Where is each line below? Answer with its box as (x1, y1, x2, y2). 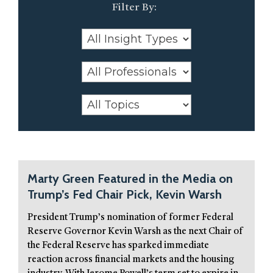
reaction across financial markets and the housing (27, 255, 234, 265)
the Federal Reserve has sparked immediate (27, 241, 209, 251)
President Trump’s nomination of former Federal (27, 213, 233, 223)
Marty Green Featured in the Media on (27, 171, 233, 186)
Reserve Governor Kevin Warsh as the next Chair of (27, 227, 243, 237)
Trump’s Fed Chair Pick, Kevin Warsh (27, 187, 222, 202)
